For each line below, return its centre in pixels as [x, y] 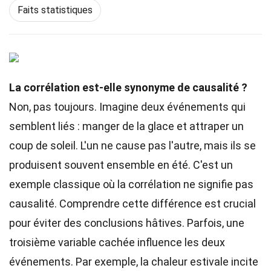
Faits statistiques [55, 10]
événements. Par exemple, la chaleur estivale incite [134, 262]
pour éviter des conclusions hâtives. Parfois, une [127, 223]
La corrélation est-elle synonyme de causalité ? [128, 87]
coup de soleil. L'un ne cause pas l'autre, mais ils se [132, 145]
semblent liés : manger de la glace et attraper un [126, 126]
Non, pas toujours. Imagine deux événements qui [127, 107]
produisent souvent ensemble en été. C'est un [121, 165]
